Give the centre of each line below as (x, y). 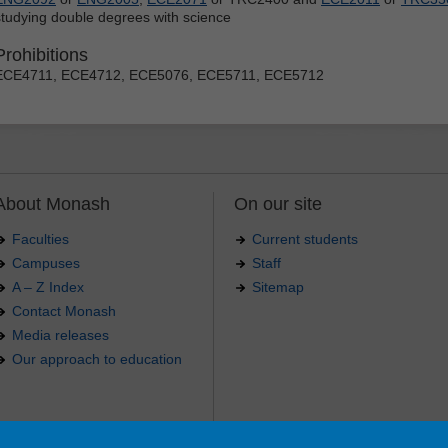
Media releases (60, 334)
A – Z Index (48, 286)
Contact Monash (64, 310)
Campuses (46, 262)
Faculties (40, 238)
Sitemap (278, 286)
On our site (278, 203)
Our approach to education (97, 358)
